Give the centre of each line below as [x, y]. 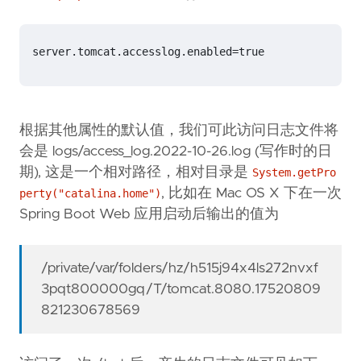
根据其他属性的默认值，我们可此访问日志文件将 [179, 131]
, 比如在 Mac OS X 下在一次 [251, 194]
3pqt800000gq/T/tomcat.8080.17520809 [181, 290]
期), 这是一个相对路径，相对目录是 [136, 173]
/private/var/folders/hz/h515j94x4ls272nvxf [180, 269]
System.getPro [294, 173]
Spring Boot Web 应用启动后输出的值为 [149, 215]
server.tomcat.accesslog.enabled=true [148, 52]
